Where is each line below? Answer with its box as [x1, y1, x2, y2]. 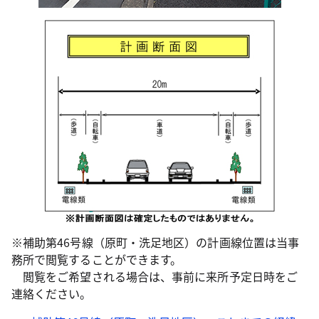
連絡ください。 [11, 285, 92, 303]
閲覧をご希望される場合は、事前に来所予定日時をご [11, 268, 298, 286]
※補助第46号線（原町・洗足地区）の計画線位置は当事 [11, 234, 300, 251]
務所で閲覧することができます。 [11, 251, 182, 268]
